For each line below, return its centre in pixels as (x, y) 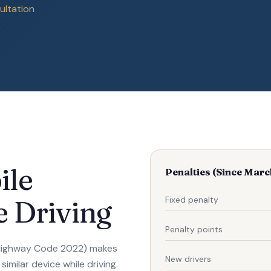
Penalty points (194, 229)
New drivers (188, 259)
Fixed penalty (192, 199)
